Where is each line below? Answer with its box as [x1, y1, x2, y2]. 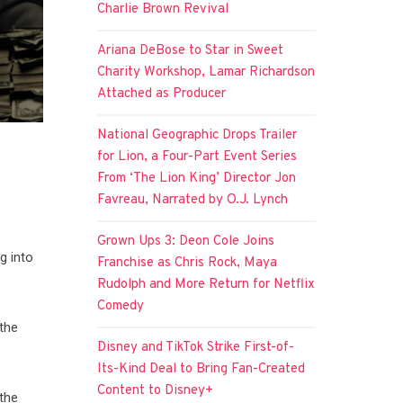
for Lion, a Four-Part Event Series [97, 148, 298, 166]
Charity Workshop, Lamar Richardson [97, 63, 316, 81]
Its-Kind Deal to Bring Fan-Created [97, 360, 306, 378]
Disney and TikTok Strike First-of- [97, 338, 295, 356]
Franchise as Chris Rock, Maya [97, 254, 278, 272]
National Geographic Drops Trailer [97, 126, 298, 144]
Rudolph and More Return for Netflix [97, 275, 316, 293]
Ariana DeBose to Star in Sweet [97, 41, 284, 59]
